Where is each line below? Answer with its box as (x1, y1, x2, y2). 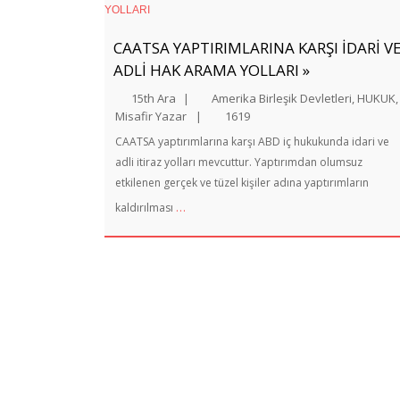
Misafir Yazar (115, 108, 187, 124)
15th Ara (131, 90, 176, 106)
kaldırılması (115, 200, 176, 215)
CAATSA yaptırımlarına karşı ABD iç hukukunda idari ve (115, 134, 389, 149)
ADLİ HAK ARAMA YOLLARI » (113, 60, 310, 80)
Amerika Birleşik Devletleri (212, 90, 352, 106)
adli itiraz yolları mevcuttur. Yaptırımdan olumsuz (115, 154, 362, 170)
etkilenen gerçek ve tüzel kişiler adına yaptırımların (115, 175, 369, 190)
